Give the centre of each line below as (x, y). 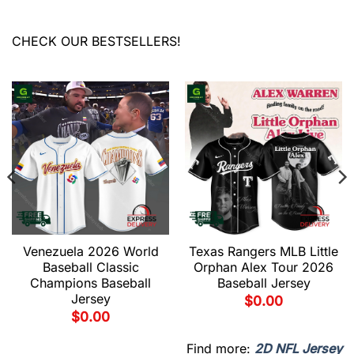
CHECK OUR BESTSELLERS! (96, 41)
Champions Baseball (90, 282)
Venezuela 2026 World (90, 251)
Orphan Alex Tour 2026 (264, 267)
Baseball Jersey (264, 282)
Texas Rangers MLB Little (264, 251)
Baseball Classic (90, 267)
